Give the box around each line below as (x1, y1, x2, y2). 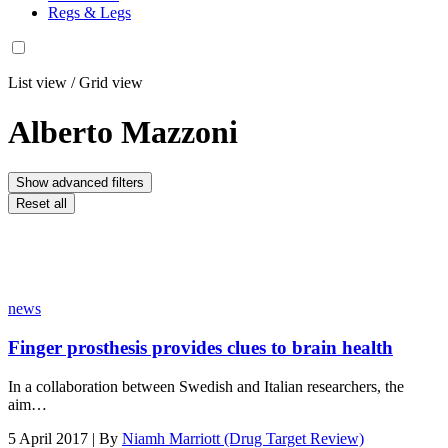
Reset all (16, 196, 67, 212)
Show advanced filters (16, 175, 144, 191)
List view (8, 74, 67, 92)
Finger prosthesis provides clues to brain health (8, 337, 393, 359)
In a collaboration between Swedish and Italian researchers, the (8, 377, 404, 395)
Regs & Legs (48, 4, 131, 22)
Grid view (79, 74, 143, 92)
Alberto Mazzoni (8, 113, 238, 150)
